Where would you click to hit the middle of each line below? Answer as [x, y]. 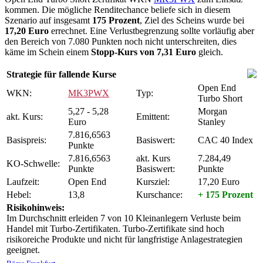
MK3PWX [89, 93]
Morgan [213, 112]
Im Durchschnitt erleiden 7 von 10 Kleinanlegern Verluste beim [124, 218]
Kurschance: [159, 195]
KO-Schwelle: [33, 164]
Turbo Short [220, 99]
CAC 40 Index [225, 140]
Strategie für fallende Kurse [61, 75]
